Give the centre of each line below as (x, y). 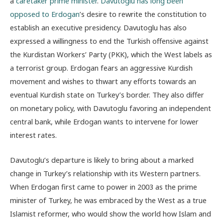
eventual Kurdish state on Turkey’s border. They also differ (107, 94)
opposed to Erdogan (45, 14)
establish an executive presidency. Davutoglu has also (98, 27)
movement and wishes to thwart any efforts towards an (103, 81)
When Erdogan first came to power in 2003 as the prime (104, 187)
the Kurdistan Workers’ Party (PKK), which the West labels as (111, 54)
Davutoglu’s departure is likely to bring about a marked (102, 160)
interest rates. (33, 135)
